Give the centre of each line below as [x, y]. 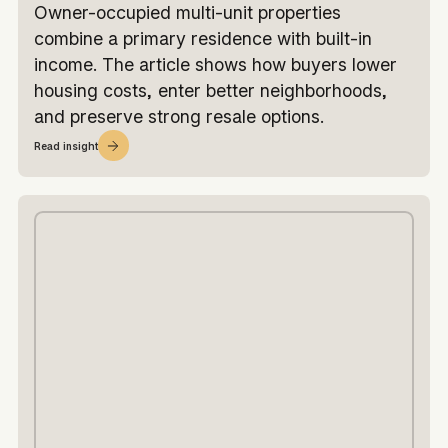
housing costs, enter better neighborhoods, [210, 91]
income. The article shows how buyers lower [215, 65]
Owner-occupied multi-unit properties [187, 13]
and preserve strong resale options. [178, 117]
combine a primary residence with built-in [202, 39]
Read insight [65, 145]
